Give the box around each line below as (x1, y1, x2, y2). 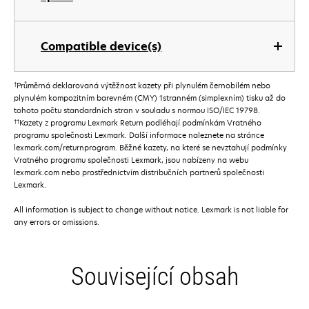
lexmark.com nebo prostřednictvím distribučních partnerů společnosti (14, 167, 264, 178)
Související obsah (70, 262, 239, 292)
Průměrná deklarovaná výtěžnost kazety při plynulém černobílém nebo (17, 80, 270, 91)
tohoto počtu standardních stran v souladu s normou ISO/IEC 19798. (14, 105, 260, 116)
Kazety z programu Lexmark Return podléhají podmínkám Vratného (19, 117, 261, 128)
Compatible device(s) (41, 39, 161, 54)
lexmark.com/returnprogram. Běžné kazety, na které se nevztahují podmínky (14, 142, 287, 153)
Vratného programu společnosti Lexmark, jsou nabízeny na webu (14, 154, 248, 166)
